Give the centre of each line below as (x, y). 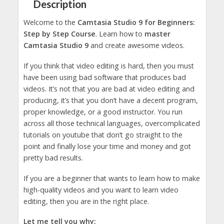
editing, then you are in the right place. (86, 201)
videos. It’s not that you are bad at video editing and (109, 88)
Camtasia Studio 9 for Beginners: (136, 22)
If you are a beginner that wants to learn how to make (111, 178)
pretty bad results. (53, 157)
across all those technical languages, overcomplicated (111, 123)
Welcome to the (50, 22)
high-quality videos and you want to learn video (101, 189)
